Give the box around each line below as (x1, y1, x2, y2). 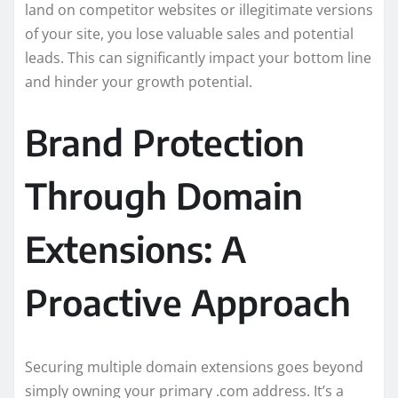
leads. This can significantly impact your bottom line (25, 47, 371, 68)
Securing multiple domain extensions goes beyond (25, 356, 363, 377)
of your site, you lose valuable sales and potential (25, 23, 354, 44)
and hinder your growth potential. (25, 71, 252, 92)
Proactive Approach (25, 279, 351, 324)
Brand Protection (25, 119, 305, 164)
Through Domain (25, 172, 303, 218)
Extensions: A (25, 226, 246, 271)
